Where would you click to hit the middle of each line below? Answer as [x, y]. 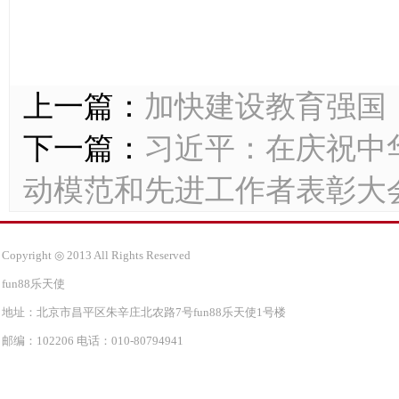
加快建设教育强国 [265, 106]
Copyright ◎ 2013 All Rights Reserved [96, 255]
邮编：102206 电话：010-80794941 [93, 341]
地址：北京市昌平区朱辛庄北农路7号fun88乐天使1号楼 [144, 312]
